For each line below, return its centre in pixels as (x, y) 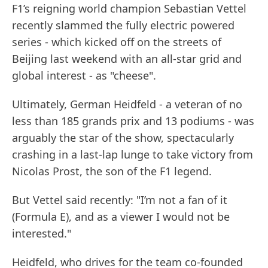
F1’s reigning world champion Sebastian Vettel (129, 9)
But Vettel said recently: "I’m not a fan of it (120, 200)
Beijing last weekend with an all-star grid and (127, 59)
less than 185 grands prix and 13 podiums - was (133, 121)
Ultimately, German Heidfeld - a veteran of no (127, 104)
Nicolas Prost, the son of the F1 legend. (112, 171)
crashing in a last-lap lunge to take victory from (133, 155)
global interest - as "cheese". (84, 76)
